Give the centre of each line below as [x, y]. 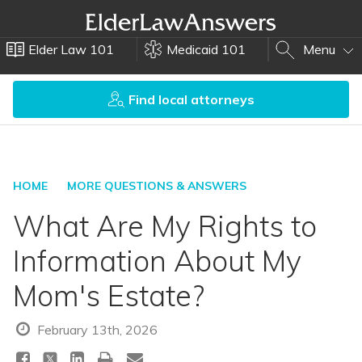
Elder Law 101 [71, 49]
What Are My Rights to [165, 226]
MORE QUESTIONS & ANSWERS [157, 186]
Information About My [157, 261]
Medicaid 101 [206, 49]
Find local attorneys [192, 99]
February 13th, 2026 [95, 330]
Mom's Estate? [109, 295]
